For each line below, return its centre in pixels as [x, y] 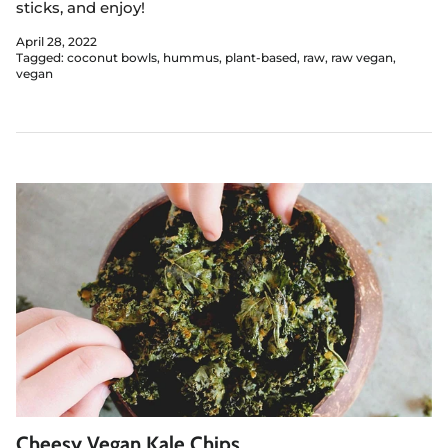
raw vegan [362, 57]
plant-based [261, 57]
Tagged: [40, 57]
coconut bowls [112, 57]
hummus [191, 57]
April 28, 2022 [56, 41]
